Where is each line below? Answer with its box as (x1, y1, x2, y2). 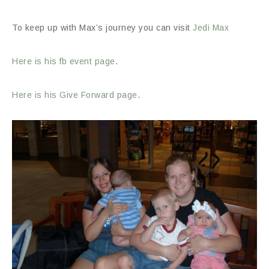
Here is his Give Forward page (12, 89, 138, 100)
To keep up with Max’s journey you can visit (12, 22, 193, 32)
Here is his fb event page (12, 56, 115, 66)
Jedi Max (193, 22, 229, 32)
